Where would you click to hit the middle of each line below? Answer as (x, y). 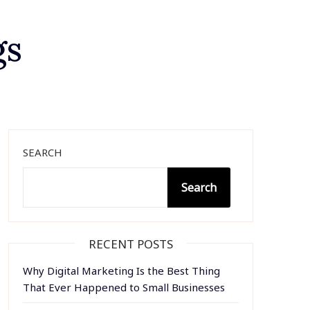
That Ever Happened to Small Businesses (124, 287)
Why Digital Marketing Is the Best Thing (121, 271)
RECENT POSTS (130, 244)
